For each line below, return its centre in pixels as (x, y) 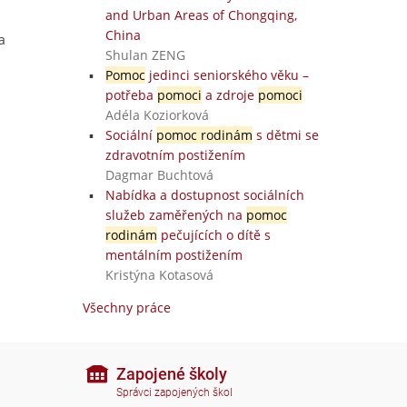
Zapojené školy (172, 373)
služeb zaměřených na (175, 215)
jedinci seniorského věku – (227, 75)
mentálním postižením (174, 255)
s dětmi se (285, 135)
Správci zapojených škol (174, 393)
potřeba (131, 95)
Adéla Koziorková (157, 115)
